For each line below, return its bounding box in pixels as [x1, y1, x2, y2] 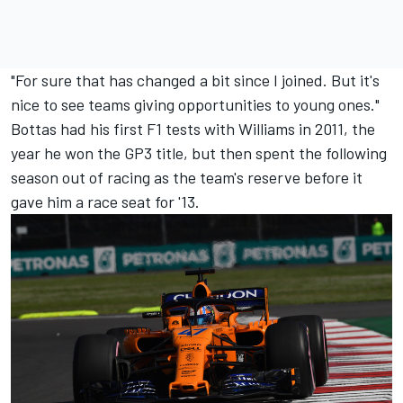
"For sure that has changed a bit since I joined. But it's [11, 70, 380, 91]
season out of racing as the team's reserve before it [11, 167, 363, 188]
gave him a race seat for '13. [11, 192, 200, 212]
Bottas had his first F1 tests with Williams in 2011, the [11, 119, 375, 139]
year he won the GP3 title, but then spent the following [11, 143, 387, 164]
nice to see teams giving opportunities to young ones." [11, 94, 380, 115]
